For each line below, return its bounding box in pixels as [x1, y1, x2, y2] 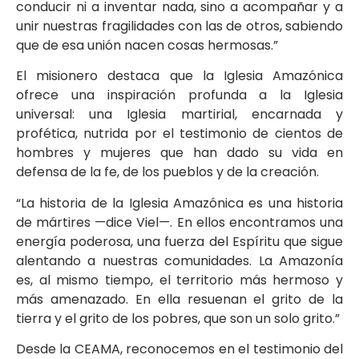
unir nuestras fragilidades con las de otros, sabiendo [16, 17, 343, 36]
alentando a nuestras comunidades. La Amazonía [16, 251, 343, 270]
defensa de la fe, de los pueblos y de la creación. [16, 163, 319, 182]
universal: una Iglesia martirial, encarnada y [16, 105, 343, 124]
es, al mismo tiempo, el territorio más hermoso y [16, 270, 343, 289]
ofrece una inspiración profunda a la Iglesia [16, 86, 343, 105]
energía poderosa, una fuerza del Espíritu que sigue [16, 232, 343, 251]
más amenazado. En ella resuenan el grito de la [16, 289, 343, 309]
